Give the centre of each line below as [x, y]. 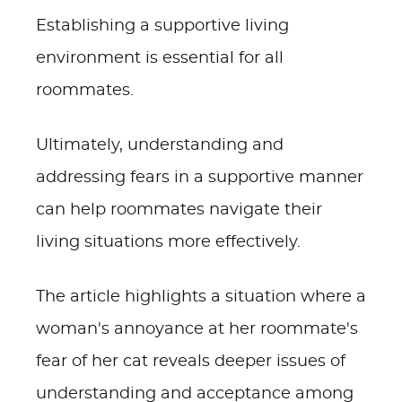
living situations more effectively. [168, 242]
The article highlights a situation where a [201, 297]
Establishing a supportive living [162, 26]
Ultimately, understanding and [160, 145]
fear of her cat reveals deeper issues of [191, 362]
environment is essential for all [160, 58]
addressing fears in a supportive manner [200, 178]
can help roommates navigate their [179, 210]
